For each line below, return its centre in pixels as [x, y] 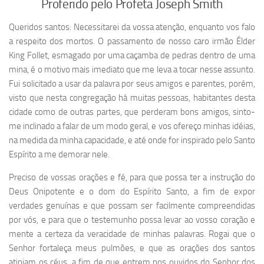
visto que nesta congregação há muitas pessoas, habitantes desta [132, 98]
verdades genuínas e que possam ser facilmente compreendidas [132, 206]
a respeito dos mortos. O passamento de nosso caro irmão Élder [132, 42]
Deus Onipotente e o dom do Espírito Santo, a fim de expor [132, 192]
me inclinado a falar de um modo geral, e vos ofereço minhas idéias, [132, 126]
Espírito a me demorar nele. [59, 155]
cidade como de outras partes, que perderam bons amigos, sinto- [132, 112]
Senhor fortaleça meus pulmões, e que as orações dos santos [132, 248]
